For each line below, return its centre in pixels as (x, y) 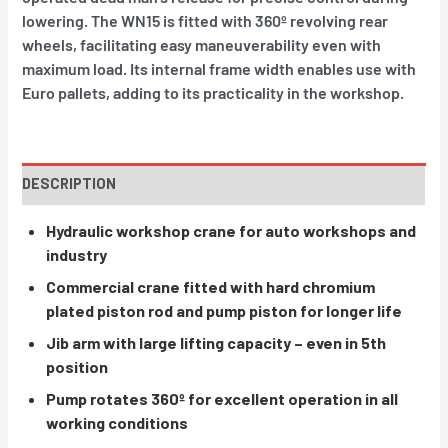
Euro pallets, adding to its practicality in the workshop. (213, 92)
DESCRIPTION (69, 183)
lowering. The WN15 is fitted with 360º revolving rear (205, 20)
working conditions (117, 423)
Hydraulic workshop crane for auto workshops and (231, 231)
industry (77, 255)
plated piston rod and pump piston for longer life (224, 311)
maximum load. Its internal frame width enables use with (219, 68)
